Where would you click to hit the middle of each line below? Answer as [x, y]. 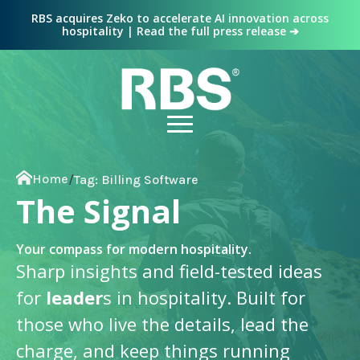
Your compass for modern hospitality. [134, 249]
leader [74, 297]
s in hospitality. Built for [204, 297]
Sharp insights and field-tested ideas [169, 271]
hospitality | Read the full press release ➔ [180, 31]
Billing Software [150, 180]
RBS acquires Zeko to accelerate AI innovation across [180, 18]
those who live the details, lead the [162, 324]
